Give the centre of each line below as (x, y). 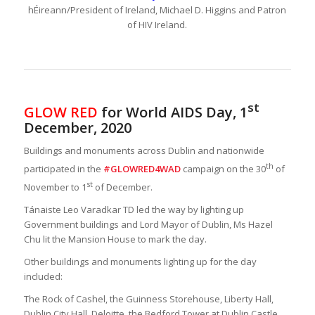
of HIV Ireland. (157, 24)
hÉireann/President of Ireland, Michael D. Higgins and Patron (157, 9)
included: (43, 277)
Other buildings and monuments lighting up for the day (140, 262)
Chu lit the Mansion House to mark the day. (115, 239)
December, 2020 (77, 127)
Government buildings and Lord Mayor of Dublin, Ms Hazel (148, 225)
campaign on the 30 (223, 168)
